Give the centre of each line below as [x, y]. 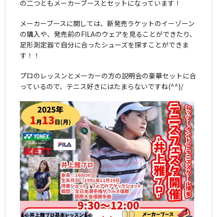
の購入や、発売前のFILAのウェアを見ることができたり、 [108, 34]
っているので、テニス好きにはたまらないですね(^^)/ [101, 86]
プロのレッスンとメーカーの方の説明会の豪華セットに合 [108, 75]
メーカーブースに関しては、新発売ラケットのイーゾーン [107, 23]
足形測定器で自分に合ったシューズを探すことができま [104, 44]
